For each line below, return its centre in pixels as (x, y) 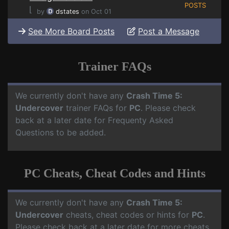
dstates (67, 12)
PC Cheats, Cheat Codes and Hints (114, 174)
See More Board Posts (71, 31)
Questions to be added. (61, 133)
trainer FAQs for (96, 108)
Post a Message (169, 31)
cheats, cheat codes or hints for (128, 215)
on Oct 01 (95, 12)
